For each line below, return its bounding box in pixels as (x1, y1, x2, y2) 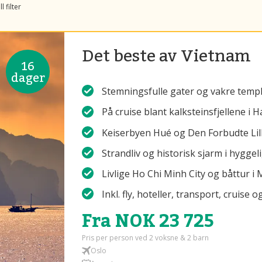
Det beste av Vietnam (82, 44, 251, 67)
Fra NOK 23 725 (82, 207, 215, 235)
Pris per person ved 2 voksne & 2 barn (82, 233, 209, 243)
